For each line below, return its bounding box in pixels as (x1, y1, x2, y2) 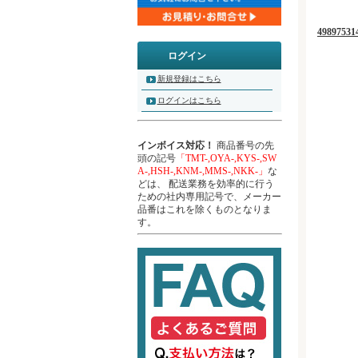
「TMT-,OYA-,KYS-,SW (175, 152, 276, 164)
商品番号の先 (213, 139, 274, 151)
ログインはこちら (157, 95, 221, 105)
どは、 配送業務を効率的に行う (137, 177, 274, 189)
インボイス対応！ (137, 139, 214, 151)
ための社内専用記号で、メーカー (137, 190, 281, 202)
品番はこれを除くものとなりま (137, 203, 272, 215)
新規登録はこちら (157, 74, 221, 83)
